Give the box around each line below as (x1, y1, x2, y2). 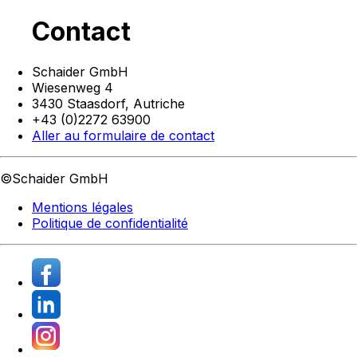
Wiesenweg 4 (32, 80, 113, 96)
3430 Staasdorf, (32, 96, 133, 112)
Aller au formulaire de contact (32, 127, 214, 144)
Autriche (133, 96, 185, 112)
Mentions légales (32, 199, 133, 216)
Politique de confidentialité (32, 215, 188, 232)
